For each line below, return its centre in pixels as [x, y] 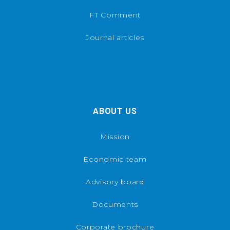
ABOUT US [115, 111]
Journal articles [115, 38]
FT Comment [115, 15]
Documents [115, 205]
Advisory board [115, 182]
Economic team [115, 159]
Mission [115, 137]
